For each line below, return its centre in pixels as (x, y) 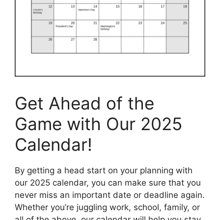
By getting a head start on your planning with (104, 170)
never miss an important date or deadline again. (110, 195)
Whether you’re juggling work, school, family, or (107, 207)
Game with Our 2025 (98, 124)
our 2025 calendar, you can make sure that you (108, 182)
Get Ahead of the (84, 103)
